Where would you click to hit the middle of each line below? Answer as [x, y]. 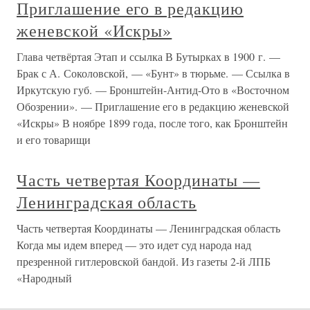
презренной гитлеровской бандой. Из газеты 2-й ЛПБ [144, 261]
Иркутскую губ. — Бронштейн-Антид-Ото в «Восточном [153, 90]
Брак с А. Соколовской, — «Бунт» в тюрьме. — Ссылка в [153, 73]
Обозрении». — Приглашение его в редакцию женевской [153, 106]
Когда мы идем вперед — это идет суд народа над [134, 245]
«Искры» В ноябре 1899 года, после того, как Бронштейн [152, 123]
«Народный [44, 278]
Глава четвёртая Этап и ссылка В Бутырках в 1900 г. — [148, 56]
